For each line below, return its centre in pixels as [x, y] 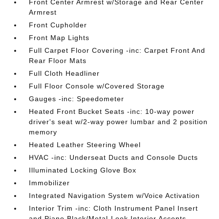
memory [43, 132]
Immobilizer [50, 183]
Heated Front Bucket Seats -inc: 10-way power [112, 111]
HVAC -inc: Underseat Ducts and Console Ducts [114, 157]
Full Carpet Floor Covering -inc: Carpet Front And [117, 50]
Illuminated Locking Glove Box [83, 170]
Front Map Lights [59, 38]
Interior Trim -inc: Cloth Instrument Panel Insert [114, 208]
